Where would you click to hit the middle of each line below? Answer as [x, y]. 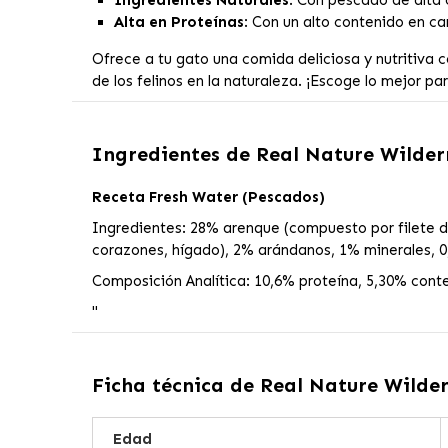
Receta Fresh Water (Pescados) [208, 197]
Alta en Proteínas [179, 22]
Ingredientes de [173, 154]
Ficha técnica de [175, 385]
